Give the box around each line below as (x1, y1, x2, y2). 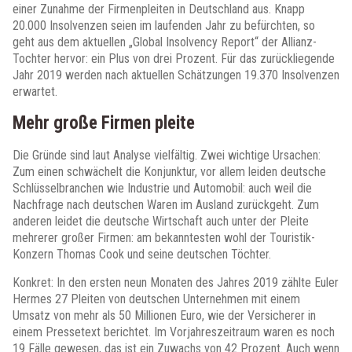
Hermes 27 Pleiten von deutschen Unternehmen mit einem (13, 291, 300, 306)
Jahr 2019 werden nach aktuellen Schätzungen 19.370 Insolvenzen (13, 68, 339, 82)
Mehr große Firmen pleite (13, 112, 195, 134)
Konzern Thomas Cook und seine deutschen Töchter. (13, 247, 271, 262)
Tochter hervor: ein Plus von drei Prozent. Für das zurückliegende (13, 51, 335, 66)
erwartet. (13, 84, 57, 99)
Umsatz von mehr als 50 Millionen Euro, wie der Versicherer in (13, 308, 316, 323)
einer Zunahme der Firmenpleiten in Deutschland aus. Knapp (13, 2, 305, 16)
